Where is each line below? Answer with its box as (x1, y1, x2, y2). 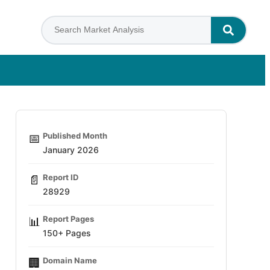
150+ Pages (43, 228, 91, 238)
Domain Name (43, 256, 97, 265)
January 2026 (43, 145, 99, 155)
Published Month (43, 131, 107, 140)
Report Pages (43, 214, 94, 224)
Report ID (43, 172, 78, 182)
